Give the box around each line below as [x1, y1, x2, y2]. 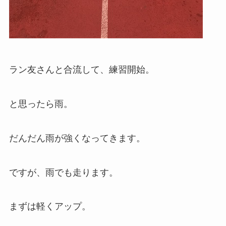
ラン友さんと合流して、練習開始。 [9, 65, 154, 75]
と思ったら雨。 [9, 98, 73, 109]
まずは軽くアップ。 [9, 201, 91, 212]
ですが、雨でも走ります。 [9, 167, 118, 178]
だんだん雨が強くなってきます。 [9, 133, 145, 143]
